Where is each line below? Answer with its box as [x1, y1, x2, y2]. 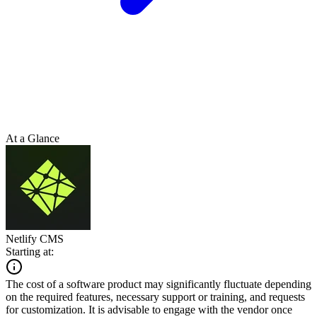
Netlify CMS [6, 232, 64, 245]
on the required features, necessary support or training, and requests [6, 290, 305, 303]
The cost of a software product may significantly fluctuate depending [6, 277, 311, 290]
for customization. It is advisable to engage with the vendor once [6, 303, 292, 316]
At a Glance [6, 132, 59, 144]
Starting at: [6, 245, 54, 258]
